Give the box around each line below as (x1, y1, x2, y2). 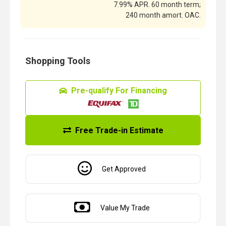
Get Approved (102, 164, 146, 173)
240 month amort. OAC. (126, 11, 201, 19)
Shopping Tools (25, 55, 90, 66)
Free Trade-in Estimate (75, 125, 163, 135)
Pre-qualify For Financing (71, 85, 167, 95)
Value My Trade (100, 203, 150, 212)
